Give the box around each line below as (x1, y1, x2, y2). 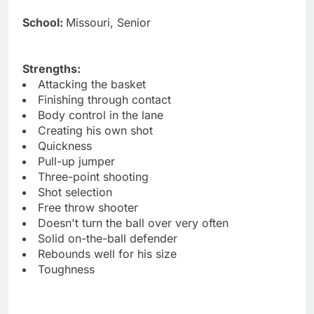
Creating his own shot (38, 123, 153, 137)
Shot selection (38, 184, 112, 199)
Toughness (38, 261, 95, 276)
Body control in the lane (38, 107, 163, 122)
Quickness (38, 138, 92, 153)
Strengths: (22, 61, 81, 76)
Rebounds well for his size (38, 246, 177, 261)
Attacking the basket (38, 76, 146, 91)
